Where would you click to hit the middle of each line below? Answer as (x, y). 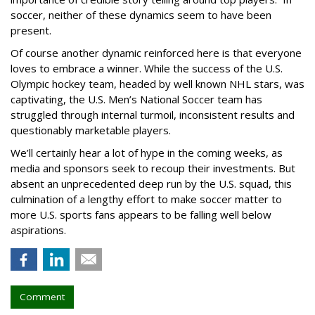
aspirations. (38, 230)
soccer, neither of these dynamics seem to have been (141, 15)
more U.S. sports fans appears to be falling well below (141, 214)
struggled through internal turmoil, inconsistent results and (153, 115)
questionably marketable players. (91, 130)
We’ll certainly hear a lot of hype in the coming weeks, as (147, 153)
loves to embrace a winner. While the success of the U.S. (147, 68)
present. (31, 30)
